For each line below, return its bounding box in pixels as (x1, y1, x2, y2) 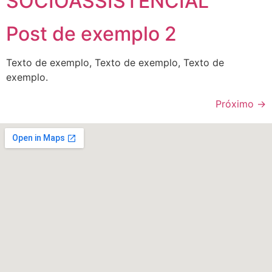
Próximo (216, 97, 257, 110)
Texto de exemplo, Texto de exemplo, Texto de (6, 56, 224, 69)
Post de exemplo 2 (6, 21, 177, 46)
